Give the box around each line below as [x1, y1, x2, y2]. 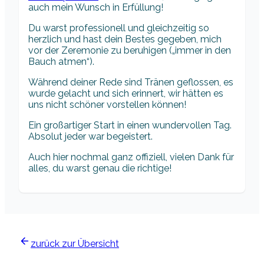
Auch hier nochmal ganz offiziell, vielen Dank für [28, 151, 234, 163]
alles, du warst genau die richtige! [28, 163, 171, 174]
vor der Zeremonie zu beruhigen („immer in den [28, 45, 231, 57]
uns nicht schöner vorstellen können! [28, 99, 186, 111]
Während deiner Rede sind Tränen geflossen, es [28, 77, 233, 88]
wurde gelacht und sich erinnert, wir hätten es [28, 88, 223, 100]
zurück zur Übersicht [31, 238, 119, 250]
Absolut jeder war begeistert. [28, 131, 153, 143]
